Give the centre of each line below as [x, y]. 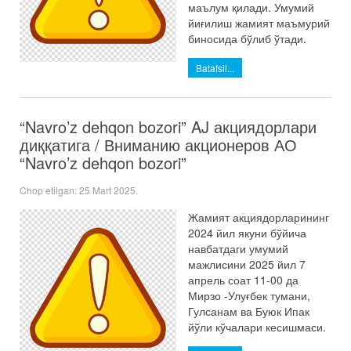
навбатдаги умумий [238, 248]
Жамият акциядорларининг [259, 217]
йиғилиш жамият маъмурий [259, 23]
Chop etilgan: [49, 190]
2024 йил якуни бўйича [247, 233]
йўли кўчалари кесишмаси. [257, 327]
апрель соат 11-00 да [243, 280]
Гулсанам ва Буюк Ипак [249, 311]
